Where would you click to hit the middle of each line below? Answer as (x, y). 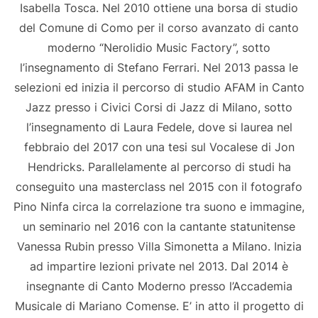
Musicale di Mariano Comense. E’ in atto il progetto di (159, 306)
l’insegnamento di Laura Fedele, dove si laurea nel (159, 127)
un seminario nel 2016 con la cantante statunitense (159, 227)
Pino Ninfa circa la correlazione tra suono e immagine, (159, 207)
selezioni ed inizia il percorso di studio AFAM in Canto (159, 88)
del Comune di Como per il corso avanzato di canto (159, 28)
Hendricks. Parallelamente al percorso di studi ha (159, 167)
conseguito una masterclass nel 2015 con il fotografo (159, 187)
